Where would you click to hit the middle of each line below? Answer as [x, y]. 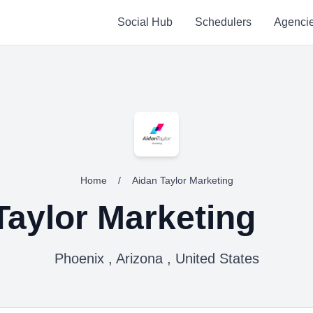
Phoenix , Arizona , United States [156, 259]
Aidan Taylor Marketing [182, 180]
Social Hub [145, 22]
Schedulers [223, 22]
